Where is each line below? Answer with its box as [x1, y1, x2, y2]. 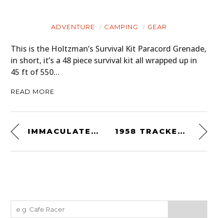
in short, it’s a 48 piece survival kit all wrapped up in [11, 55, 198, 66]
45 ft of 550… [11, 67, 60, 78]
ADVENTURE [51, 23, 95, 31]
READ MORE [11, 88, 55, 96]
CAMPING [104, 23, 138, 31]
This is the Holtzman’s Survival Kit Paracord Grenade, [11, 43, 207, 54]
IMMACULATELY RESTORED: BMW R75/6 [91, 127, 99, 136]
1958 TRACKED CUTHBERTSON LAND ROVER [178, 127, 185, 136]
